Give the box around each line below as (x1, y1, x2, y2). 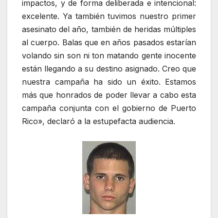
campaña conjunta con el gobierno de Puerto (22, 103, 196, 113)
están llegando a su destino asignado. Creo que (22, 63, 196, 73)
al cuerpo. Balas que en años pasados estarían (22, 37, 196, 47)
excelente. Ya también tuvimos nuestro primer (22, 11, 196, 21)
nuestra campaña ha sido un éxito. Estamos (22, 76, 196, 87)
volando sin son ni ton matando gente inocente (22, 50, 196, 60)
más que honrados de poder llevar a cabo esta (22, 90, 196, 100)
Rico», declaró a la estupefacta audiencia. (22, 116, 175, 126)
